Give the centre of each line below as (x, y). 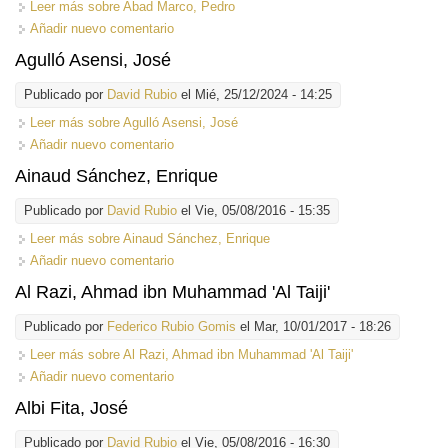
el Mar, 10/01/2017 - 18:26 (313, 326)
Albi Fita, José (71, 407)
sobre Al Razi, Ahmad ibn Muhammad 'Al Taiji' (218, 354)
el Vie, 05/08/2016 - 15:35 (253, 210)
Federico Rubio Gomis (171, 326)
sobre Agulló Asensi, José (161, 122)
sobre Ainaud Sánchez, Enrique (177, 238)
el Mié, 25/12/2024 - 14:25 (254, 94)
